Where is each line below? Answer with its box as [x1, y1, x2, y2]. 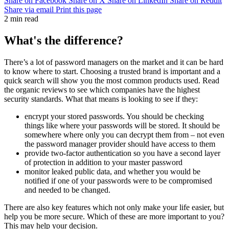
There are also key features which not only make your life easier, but [4, 202, 224, 212]
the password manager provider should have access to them [25, 139, 215, 148]
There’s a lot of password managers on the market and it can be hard [4, 57, 223, 66]
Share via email [4, 5, 54, 14]
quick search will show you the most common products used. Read [4, 76, 219, 85]
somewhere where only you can [25, 130, 129, 139]
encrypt [25, 111, 51, 121]
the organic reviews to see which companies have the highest [4, 85, 200, 94]
